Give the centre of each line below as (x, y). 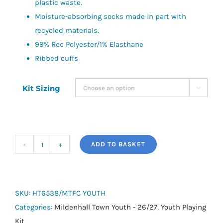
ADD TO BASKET (118, 144)
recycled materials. (67, 30)
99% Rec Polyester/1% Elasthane (89, 44)
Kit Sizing (41, 88)
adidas (53, 151)
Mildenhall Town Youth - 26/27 (106, 207)
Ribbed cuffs (56, 58)
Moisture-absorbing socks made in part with (111, 16)
